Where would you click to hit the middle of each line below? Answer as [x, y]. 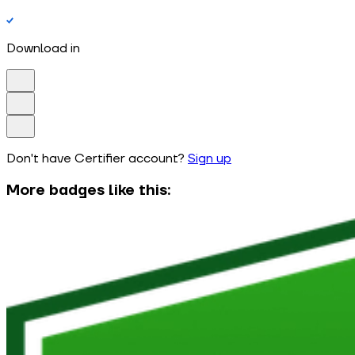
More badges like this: [88, 191]
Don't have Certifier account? [95, 158]
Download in [43, 48]
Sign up [210, 158]
